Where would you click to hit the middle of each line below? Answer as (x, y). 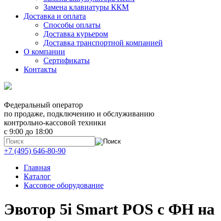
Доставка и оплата (55, 16)
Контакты (40, 69)
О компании (44, 52)
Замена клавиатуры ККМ (86, 7)
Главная (37, 167)
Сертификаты (67, 60)
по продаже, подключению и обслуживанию (79, 114)
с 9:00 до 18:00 (28, 131)
